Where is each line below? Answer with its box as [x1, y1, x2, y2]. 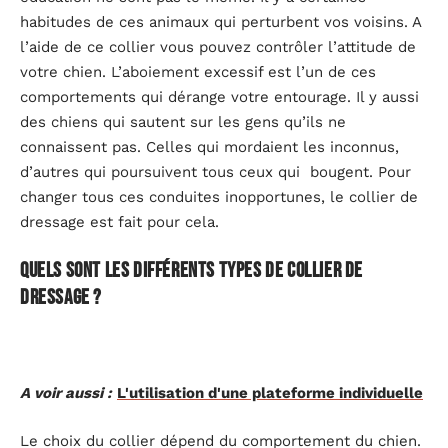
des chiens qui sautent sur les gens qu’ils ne [20, 112, 346, 131]
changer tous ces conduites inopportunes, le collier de [20, 187, 418, 206]
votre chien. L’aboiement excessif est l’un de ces [20, 62, 376, 81]
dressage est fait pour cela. [20, 212, 219, 231]
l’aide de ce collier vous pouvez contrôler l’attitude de [20, 37, 416, 56]
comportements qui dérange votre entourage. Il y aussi [20, 87, 419, 106]
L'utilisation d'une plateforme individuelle [117, 384, 423, 402]
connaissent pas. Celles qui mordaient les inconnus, [20, 137, 399, 156]
